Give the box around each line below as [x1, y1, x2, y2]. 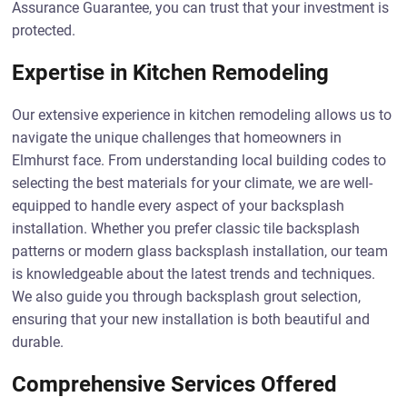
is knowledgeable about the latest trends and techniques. [12, 265, 376, 283]
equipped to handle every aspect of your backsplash [12, 197, 345, 214]
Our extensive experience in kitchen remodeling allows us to [12, 106, 392, 124]
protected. [12, 22, 76, 39]
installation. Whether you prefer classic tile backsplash [12, 220, 361, 237]
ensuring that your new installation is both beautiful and [12, 311, 371, 328]
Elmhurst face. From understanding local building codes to [12, 152, 387, 169]
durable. [12, 333, 65, 351]
